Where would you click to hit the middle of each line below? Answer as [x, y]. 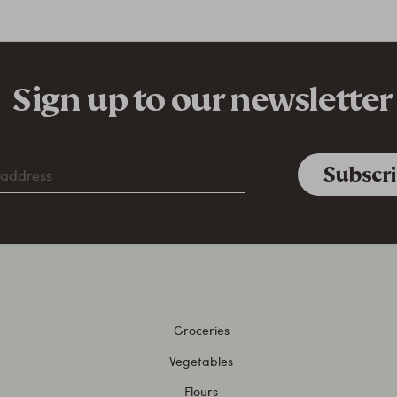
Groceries [201, 330]
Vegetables [202, 360]
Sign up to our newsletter [202, 100]
